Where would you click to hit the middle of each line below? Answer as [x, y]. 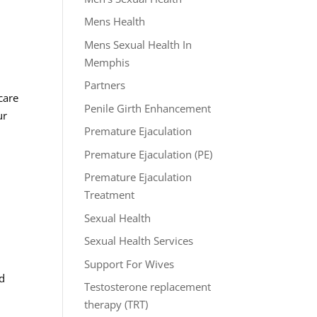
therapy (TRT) [116, 304]
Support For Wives [129, 264]
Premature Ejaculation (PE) [149, 154]
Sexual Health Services [139, 241]
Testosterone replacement [148, 287]
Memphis [107, 62]
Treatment [110, 195]
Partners [105, 85]
